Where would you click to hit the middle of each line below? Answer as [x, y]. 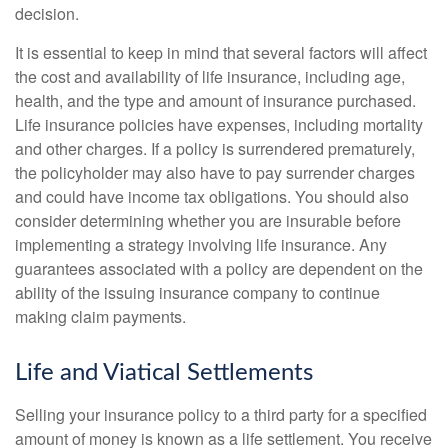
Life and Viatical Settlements [164, 373]
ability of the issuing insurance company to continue [197, 293]
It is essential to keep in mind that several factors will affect [221, 53]
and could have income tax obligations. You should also [212, 197]
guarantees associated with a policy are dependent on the [219, 269]
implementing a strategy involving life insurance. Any [201, 245]
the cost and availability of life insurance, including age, [210, 77]
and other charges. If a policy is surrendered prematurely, [215, 149]
